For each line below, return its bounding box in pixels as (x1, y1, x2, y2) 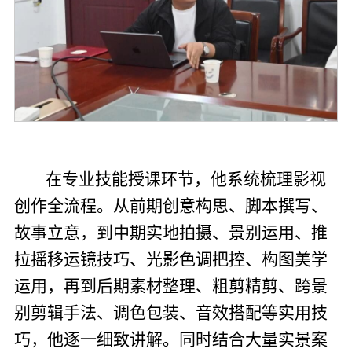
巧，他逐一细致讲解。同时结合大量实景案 (13, 329, 328, 349)
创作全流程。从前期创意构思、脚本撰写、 (13, 196, 328, 215)
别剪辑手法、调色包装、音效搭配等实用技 (13, 302, 328, 322)
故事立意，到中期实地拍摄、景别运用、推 (13, 222, 328, 242)
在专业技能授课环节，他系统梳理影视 (37, 169, 326, 189)
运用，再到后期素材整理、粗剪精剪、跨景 (13, 276, 328, 295)
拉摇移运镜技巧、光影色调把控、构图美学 (13, 249, 328, 269)
